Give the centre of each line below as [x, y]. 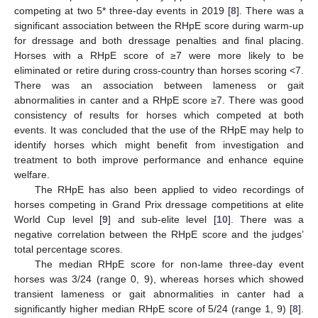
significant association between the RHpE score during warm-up [159, 26]
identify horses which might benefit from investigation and [159, 145]
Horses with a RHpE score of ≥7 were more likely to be [159, 55]
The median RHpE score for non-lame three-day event [169, 264]
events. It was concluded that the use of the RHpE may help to [159, 130]
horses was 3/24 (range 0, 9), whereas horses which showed [159, 279]
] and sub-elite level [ [162, 219]
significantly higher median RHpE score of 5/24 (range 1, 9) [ [153, 309]
